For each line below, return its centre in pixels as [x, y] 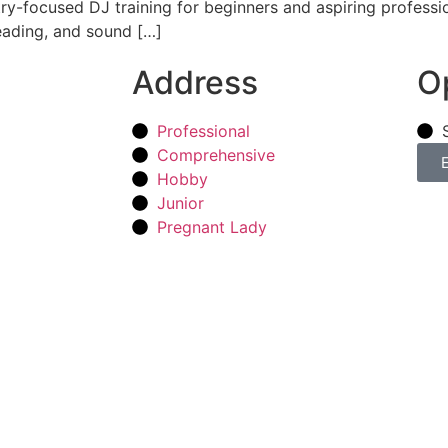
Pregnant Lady [212, 227]
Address [195, 83]
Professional [203, 131]
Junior [180, 203]
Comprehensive [216, 155]
